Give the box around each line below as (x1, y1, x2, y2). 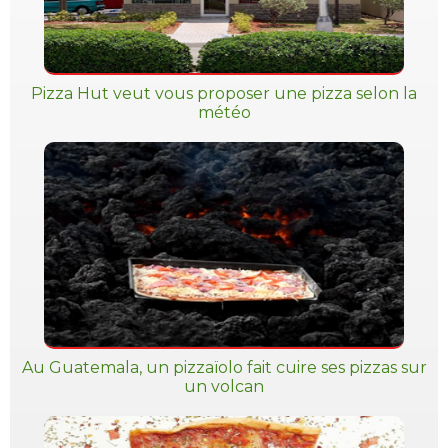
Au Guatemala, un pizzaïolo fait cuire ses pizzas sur (21, 358, 427, 377)
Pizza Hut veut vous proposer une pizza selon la (31, 84, 417, 103)
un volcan (184, 377, 264, 396)
